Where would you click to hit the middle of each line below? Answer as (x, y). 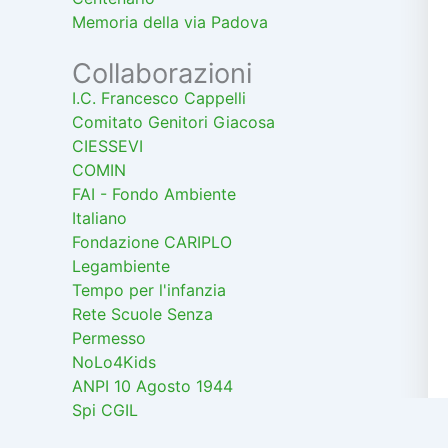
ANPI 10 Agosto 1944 (152, 386)
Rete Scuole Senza (142, 314)
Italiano (99, 218)
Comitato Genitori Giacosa (173, 122)
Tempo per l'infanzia (149, 290)
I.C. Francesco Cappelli (159, 98)
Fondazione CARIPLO (152, 242)
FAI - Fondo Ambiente (154, 194)
